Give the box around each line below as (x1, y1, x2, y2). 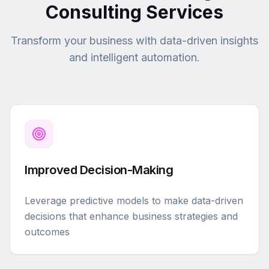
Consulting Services (46, 1, 223, 23)
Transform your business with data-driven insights (11, 34, 258, 47)
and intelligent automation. (69, 51, 200, 64)
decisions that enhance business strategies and (25, 210, 238, 222)
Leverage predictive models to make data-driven (25, 195, 243, 207)
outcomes (25, 226, 70, 238)
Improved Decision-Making (25, 163, 173, 177)
